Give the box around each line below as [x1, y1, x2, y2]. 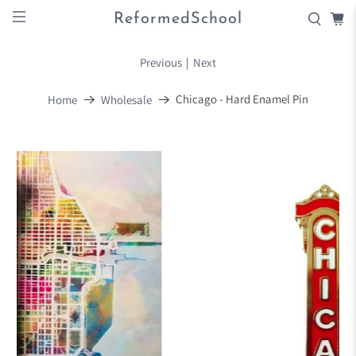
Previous [140, 55, 182, 70]
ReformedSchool [114, 11, 242, 27]
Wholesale [101, 91, 152, 107]
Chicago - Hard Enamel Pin [176, 91, 308, 106]
